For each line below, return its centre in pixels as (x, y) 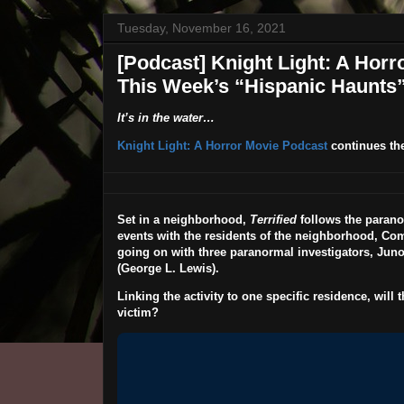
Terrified (275, 220)
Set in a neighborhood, (183, 220)
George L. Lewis (166, 269)
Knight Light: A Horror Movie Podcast (222, 146)
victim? (138, 313)
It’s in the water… (165, 118)
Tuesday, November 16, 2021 (201, 28)
